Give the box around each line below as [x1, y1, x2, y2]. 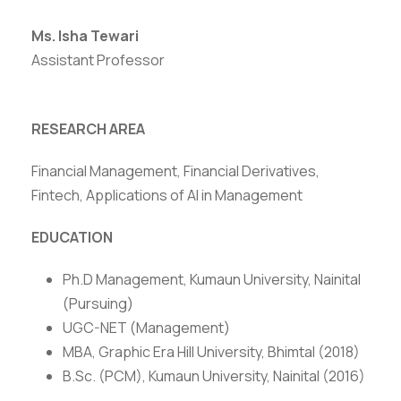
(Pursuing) [63, 294, 133, 313]
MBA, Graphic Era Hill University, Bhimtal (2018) [63, 342, 360, 362]
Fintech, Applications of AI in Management [31, 185, 303, 205]
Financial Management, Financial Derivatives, [31, 161, 320, 181]
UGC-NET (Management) [63, 318, 230, 337]
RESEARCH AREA [31, 119, 145, 139]
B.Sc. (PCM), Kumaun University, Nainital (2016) [63, 366, 365, 386]
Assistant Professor [31, 50, 165, 70]
